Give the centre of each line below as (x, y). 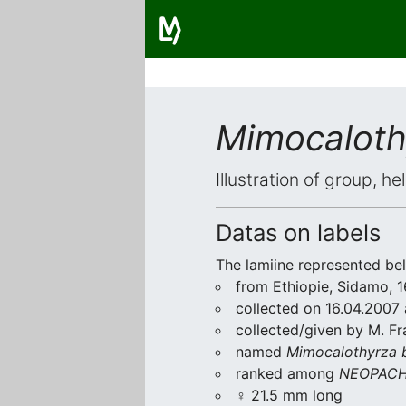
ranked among (287, 373)
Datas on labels (298, 232)
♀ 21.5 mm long (289, 395)
